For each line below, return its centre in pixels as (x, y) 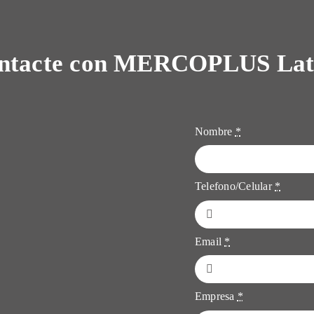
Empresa (216, 296)
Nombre (215, 131)
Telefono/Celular (235, 186)
